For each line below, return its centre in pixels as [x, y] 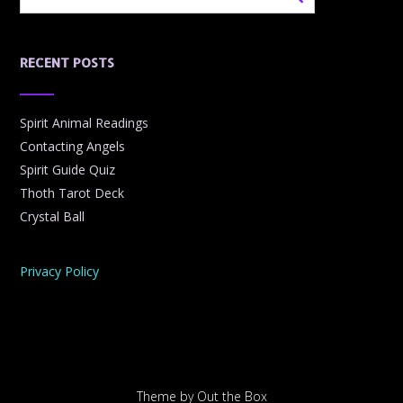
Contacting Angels [72, 147]
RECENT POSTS [67, 63]
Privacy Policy [59, 272]
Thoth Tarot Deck [72, 193]
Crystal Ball [52, 217]
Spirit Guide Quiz [67, 170]
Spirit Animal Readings [84, 123]
